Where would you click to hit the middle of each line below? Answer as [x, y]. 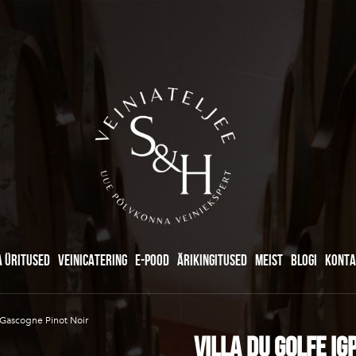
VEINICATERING [93, 260]
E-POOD [152, 260]
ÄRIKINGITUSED [212, 260]
